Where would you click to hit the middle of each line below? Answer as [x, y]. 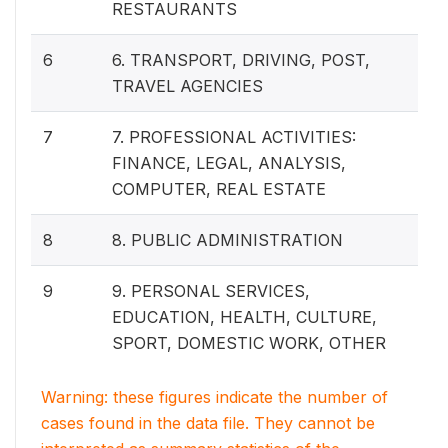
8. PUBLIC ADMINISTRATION [227, 239]
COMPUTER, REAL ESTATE [219, 188]
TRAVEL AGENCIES [187, 85]
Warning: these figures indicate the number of [214, 396]
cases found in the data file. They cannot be [208, 422]
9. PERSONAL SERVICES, [211, 290]
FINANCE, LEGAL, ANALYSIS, [229, 162]
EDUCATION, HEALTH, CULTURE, [244, 316]
